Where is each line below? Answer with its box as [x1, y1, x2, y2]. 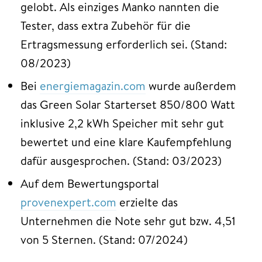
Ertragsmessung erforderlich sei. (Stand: [20, 36, 227, 52]
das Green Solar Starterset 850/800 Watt [20, 96, 235, 112]
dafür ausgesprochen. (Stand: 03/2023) [20, 152, 222, 168]
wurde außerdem [146, 77, 236, 94]
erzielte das [116, 194, 178, 210]
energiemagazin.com [40, 77, 146, 94]
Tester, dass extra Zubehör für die [20, 17, 191, 33]
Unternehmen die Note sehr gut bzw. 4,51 [20, 212, 236, 229]
